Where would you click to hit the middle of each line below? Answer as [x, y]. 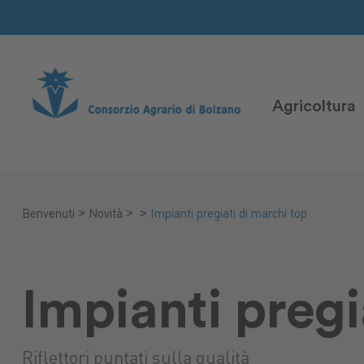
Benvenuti [48, 214]
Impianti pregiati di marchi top [228, 214]
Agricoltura [314, 106]
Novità [105, 214]
